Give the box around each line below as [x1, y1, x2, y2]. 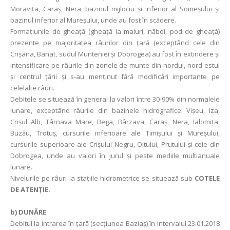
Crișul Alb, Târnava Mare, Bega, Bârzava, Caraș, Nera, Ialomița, [10, 117, 220, 126]
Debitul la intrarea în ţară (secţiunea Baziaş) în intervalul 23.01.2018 [10, 219, 220, 228]
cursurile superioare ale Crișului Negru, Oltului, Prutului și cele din [10, 140, 220, 149]
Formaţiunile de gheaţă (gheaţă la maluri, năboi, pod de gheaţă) [10, 27, 220, 36]
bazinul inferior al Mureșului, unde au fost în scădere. [10, 15, 176, 25]
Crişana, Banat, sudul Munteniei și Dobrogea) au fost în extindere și [10, 49, 220, 59]
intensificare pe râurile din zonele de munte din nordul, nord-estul [10, 61, 220, 70]
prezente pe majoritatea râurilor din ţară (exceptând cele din [10, 38, 220, 47]
